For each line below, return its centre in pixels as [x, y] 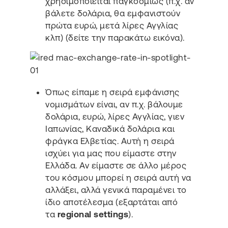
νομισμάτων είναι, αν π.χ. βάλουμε [114, 105]
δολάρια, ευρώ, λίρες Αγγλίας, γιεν [115, 117]
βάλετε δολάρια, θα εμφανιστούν [113, 13]
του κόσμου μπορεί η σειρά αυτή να [118, 178]
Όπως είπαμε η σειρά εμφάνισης [112, 92]
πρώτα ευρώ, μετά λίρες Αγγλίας [112, 25]
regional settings [93, 215]
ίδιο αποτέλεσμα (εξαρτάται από [112, 202]
